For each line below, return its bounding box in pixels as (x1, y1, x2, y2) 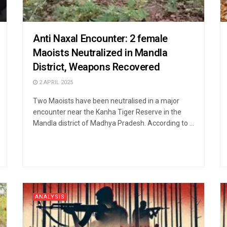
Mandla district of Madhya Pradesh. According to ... (33, 119, 194, 127)
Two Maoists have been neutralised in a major (33, 96, 179, 105)
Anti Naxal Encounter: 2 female (33, 31, 168, 46)
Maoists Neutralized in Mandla (33, 45, 168, 60)
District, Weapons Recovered (33, 59, 160, 74)
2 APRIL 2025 (37, 78, 73, 87)
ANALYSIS (35, 192, 65, 201)
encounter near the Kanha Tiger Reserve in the (33, 107, 181, 116)
